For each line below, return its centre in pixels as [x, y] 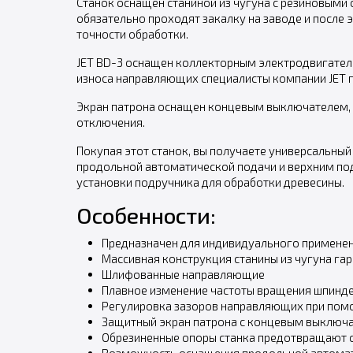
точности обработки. [132, 34]
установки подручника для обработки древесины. [210, 182]
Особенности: [146, 215]
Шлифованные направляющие [183, 274]
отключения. [110, 122]
